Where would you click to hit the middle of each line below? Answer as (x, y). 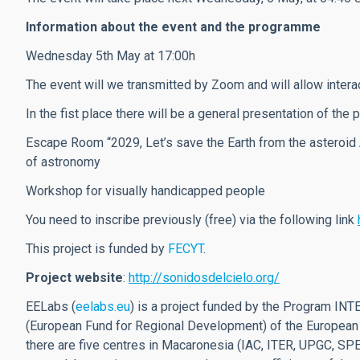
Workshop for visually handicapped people (145, 191)
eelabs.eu (103, 307)
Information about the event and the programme (173, 27)
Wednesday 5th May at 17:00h (110, 56)
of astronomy (63, 162)
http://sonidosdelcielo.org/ (204, 278)
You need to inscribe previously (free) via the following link (190, 220)
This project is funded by (97, 249)
